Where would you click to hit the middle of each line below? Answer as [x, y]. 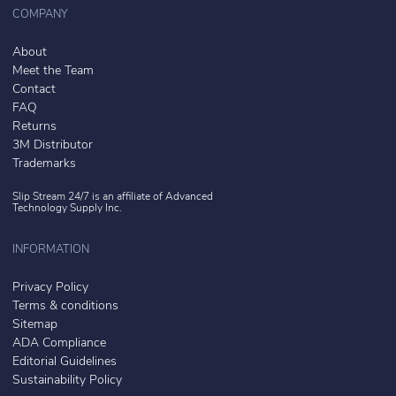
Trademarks [44, 164]
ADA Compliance [59, 343]
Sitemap [35, 324]
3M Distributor [53, 145]
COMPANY [40, 14]
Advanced [189, 197]
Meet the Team [53, 71]
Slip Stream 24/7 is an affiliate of [89, 197]
